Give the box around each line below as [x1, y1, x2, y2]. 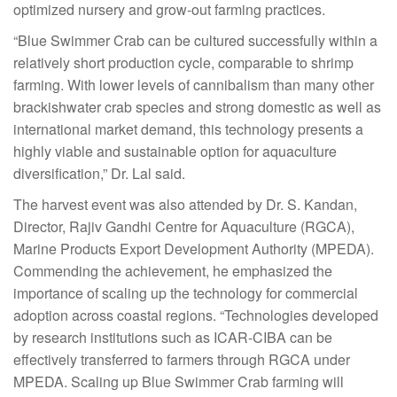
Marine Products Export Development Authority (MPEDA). [13, 238, 374, 260]
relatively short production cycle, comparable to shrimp [13, 52, 354, 74]
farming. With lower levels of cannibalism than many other [13, 74, 374, 96]
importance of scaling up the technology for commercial [13, 283, 358, 304]
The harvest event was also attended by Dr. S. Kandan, [13, 194, 357, 215]
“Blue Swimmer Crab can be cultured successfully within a [13, 30, 378, 51]
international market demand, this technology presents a [13, 119, 363, 140]
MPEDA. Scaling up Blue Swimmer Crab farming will [13, 371, 344, 393]
